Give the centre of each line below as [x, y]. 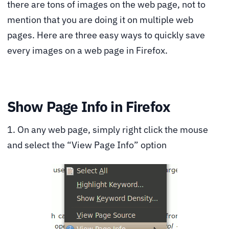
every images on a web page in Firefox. [87, 50]
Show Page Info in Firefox [89, 106]
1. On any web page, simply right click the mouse [108, 129]
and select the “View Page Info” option [87, 145]
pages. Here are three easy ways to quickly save [106, 35]
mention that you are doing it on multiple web [100, 19]
